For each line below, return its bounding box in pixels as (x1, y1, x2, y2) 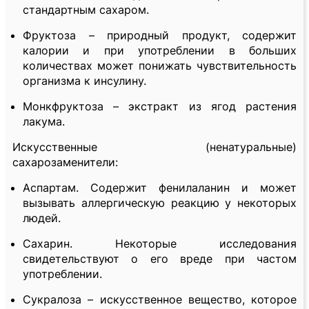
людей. (23, 211, 61, 226)
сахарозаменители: (12, 155, 118, 170)
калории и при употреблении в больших (23, 43, 297, 58)
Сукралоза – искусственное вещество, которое (23, 292, 297, 307)
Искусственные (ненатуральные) (12, 140, 297, 154)
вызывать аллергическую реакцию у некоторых (23, 196, 297, 210)
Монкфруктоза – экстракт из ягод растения (23, 99, 297, 114)
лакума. (23, 114, 65, 129)
